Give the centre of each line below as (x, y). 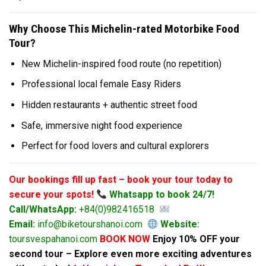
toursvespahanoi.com (53, 239)
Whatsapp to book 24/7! (161, 195)
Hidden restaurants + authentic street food (109, 104)
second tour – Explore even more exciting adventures (130, 254)
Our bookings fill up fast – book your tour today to (121, 180)
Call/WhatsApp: (43, 210)
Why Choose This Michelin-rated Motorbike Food (124, 29)
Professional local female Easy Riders (101, 84)
